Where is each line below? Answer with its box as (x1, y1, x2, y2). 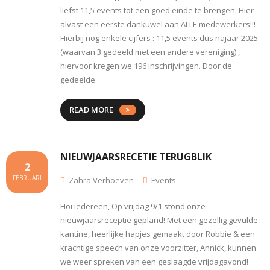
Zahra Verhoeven (69, 174, 134, 186)
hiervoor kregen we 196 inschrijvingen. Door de (60, 60, 232, 71)
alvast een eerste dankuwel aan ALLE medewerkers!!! (60, 18, 256, 30)
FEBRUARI (13, 173, 42, 182)
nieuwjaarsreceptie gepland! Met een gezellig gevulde (60, 214, 258, 225)
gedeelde (60, 74, 95, 85)
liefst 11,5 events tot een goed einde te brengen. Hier (60, 4, 254, 16)
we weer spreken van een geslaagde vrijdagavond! (60, 256, 248, 267)
